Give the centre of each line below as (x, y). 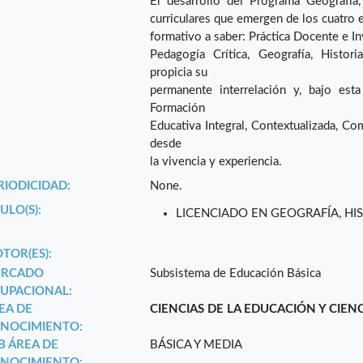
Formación (178, 109)
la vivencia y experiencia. (216, 162)
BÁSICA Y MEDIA (196, 345)
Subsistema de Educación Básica (236, 274)
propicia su (179, 73)
